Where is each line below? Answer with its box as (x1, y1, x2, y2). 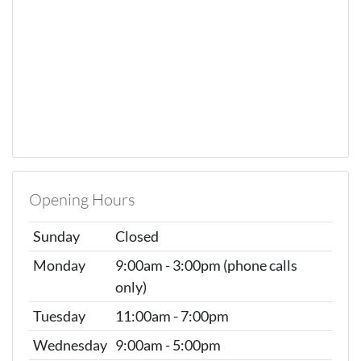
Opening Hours (29, 189, 135, 210)
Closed (114, 227, 159, 246)
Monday (32, 256, 85, 275)
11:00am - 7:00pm (114, 307, 229, 326)
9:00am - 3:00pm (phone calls (114, 256, 297, 275)
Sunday (32, 227, 80, 246)
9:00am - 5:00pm (114, 336, 221, 355)
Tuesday (32, 307, 85, 326)
